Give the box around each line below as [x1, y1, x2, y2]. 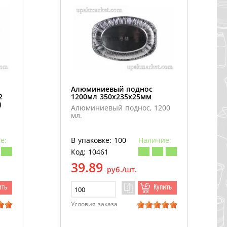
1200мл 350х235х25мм [70, 92, 152, 102]
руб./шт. [106, 165, 137, 175]
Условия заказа [70, 200, 118, 209]
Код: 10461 [70, 147, 108, 157]
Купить [153, 183, 172, 192]
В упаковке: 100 [70, 135, 126, 145]
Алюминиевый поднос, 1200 [70, 103, 170, 113]
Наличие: [138, 135, 171, 145]
